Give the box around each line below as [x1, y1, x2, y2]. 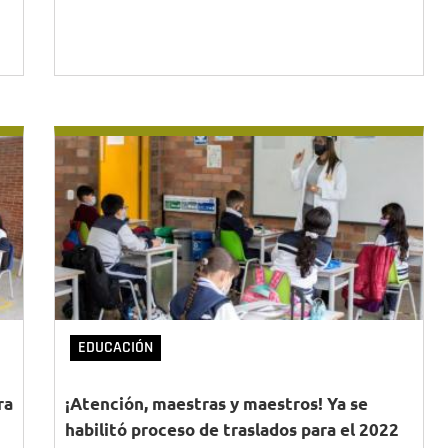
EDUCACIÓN [78, 337, 153, 358]
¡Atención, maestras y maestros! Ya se [65, 393, 368, 414]
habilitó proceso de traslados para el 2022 [65, 419, 399, 440]
